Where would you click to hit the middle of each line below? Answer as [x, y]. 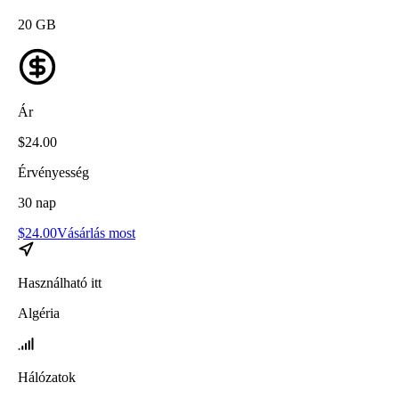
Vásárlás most [96, 232]
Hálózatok [47, 377]
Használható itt [60, 282]
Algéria [39, 313]
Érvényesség [53, 172]
